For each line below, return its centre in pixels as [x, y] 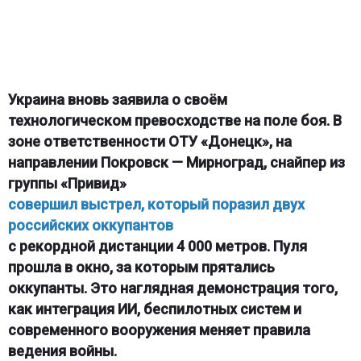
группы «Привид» [67, 183]
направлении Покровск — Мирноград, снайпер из [176, 162]
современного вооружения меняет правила [159, 330]
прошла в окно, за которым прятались [141, 267]
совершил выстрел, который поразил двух [156, 204]
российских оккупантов [90, 225]
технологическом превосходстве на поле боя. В [174, 120]
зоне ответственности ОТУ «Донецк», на [149, 141]
